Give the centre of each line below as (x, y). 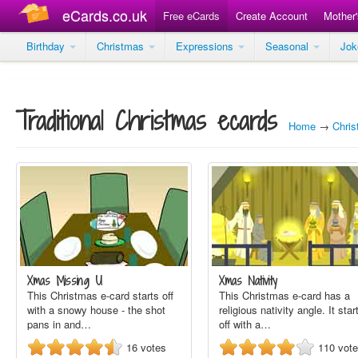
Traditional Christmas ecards (147, 121)
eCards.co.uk (105, 15)
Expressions (206, 46)
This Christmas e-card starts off (100, 295)
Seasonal (288, 46)
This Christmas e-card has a (284, 295)
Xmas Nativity (248, 281)
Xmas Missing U (65, 281)
